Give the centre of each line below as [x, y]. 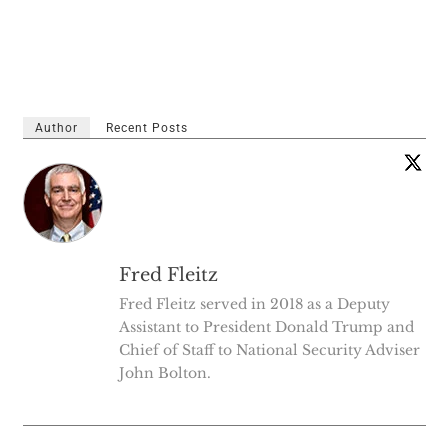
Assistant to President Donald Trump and [266, 327]
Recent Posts [146, 128]
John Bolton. [164, 373]
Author [56, 128]
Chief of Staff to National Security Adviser [269, 350]
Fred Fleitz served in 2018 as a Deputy [254, 304]
